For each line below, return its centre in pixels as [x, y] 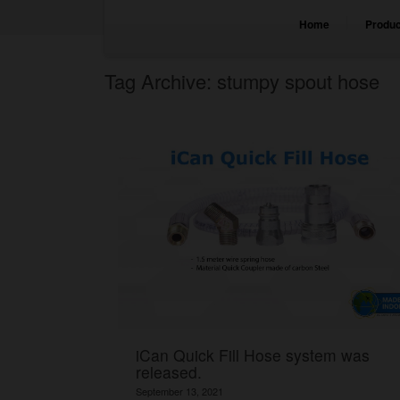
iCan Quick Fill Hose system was [253, 354]
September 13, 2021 [179, 391]
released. [169, 371]
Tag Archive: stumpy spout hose [242, 81]
